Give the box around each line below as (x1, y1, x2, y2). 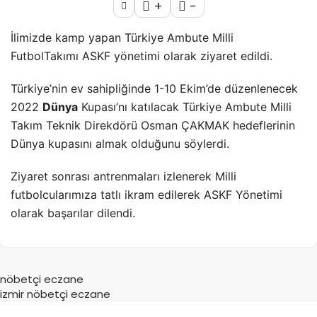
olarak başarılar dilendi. (11, 205, 135, 220)
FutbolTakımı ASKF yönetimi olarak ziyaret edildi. (11, 48, 272, 63)
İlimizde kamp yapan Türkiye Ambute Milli (11, 30, 237, 45)
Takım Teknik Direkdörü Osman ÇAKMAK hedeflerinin (11, 117, 295, 132)
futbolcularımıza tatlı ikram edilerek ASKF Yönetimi (11, 187, 282, 202)
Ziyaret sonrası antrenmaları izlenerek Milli (11, 168, 236, 183)
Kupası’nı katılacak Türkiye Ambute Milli (78, 99, 292, 114)
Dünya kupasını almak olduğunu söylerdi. (11, 136, 229, 151)
